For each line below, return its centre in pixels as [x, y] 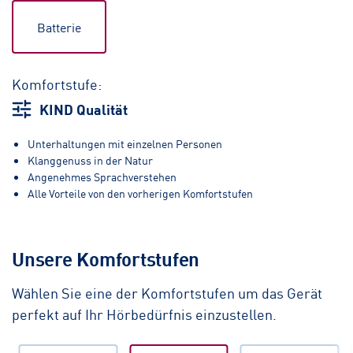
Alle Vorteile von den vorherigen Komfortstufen [140, 193]
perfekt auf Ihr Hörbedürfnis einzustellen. [144, 314]
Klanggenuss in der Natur [90, 160]
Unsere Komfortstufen [106, 258]
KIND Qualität [84, 109]
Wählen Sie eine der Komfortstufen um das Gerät [167, 293]
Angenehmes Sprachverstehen [102, 177]
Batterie [59, 27]
